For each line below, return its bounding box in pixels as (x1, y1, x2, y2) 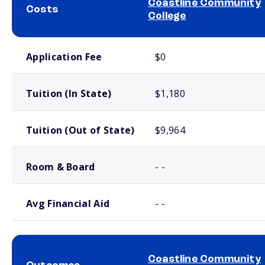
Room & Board (26, 160, 95, 173)
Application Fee (26, 50, 102, 63)
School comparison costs (12, 39, 82, 45)
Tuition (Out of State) (26, 124, 135, 137)
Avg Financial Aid (26, 197, 110, 210)
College (148, 11, 186, 21)
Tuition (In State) (26, 87, 112, 100)
